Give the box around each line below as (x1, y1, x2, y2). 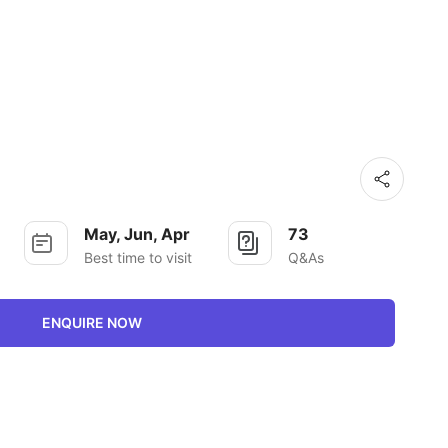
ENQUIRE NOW (41, 314, 142, 331)
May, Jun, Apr (83, 224, 190, 244)
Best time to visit (83, 249, 192, 266)
